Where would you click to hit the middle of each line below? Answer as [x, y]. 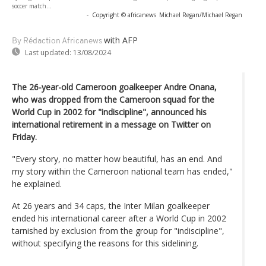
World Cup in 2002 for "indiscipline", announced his [109, 112]
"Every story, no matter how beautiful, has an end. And [117, 159]
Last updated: [48, 52]
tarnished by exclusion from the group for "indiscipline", [118, 230]
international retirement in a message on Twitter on [111, 124]
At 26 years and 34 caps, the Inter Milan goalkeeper [111, 205]
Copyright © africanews [124, 15]
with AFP [121, 40]
